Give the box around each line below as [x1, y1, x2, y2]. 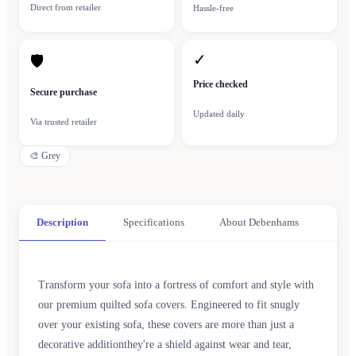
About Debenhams [219, 216, 299, 229]
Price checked [193, 79, 248, 91]
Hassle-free [193, 3, 234, 14]
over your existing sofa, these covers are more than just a [38, 319, 294, 331]
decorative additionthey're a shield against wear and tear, [38, 339, 292, 351]
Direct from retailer [30, 2, 101, 13]
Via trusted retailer [30, 117, 97, 127]
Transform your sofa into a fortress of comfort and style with [38, 279, 314, 292]
